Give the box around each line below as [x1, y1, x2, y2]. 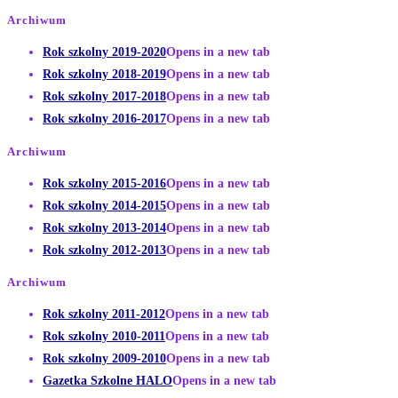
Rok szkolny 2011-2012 [43, 307, 165, 322]
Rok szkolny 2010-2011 [43, 330, 165, 344]
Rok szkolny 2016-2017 [43, 112, 166, 126]
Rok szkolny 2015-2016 [43, 176, 166, 190]
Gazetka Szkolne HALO [43, 374, 172, 388]
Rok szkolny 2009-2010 [43, 352, 166, 366]
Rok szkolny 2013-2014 [43, 220, 166, 235]
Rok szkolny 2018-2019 [43, 68, 166, 82]
